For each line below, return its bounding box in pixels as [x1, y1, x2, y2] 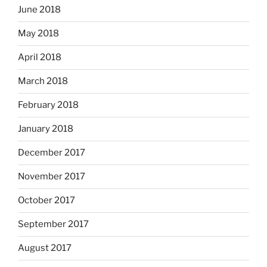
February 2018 [18, 100, 79, 111]
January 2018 [18, 123, 73, 135]
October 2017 [18, 195, 75, 206]
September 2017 [18, 219, 89, 230]
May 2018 [18, 28, 59, 39]
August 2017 [18, 243, 72, 254]
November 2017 [18, 171, 85, 182]
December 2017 [18, 147, 85, 159]
